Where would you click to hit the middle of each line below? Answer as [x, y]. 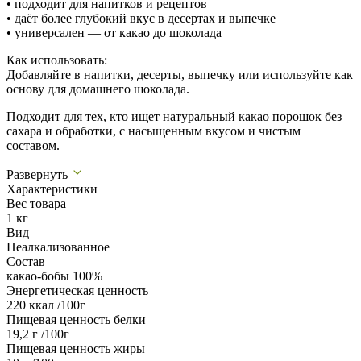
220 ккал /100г [46, 305]
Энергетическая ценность [77, 290]
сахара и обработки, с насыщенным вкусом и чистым [154, 131]
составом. [33, 145]
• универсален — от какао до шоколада [114, 32]
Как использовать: [57, 60]
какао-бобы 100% [54, 276]
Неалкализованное [58, 247]
